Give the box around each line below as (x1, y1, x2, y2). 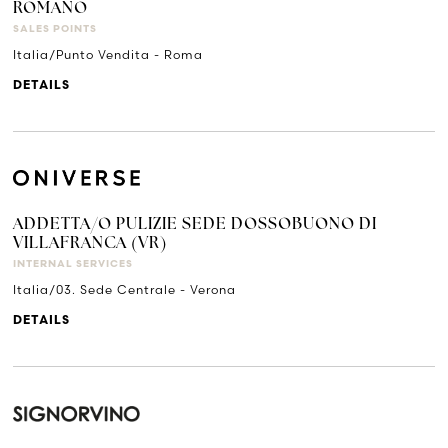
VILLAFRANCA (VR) (13, 236, 168, 253)
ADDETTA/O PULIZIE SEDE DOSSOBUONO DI (13, 217, 378, 234)
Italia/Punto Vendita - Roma (13, 46, 204, 62)
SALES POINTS (13, 23, 98, 35)
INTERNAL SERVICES (13, 259, 134, 271)
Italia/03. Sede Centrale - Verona (13, 282, 237, 298)
